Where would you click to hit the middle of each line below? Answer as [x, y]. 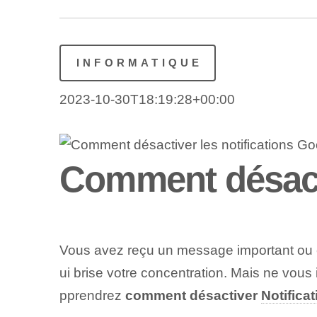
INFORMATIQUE [139, 62]
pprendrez [92, 296]
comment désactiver [193, 296]
